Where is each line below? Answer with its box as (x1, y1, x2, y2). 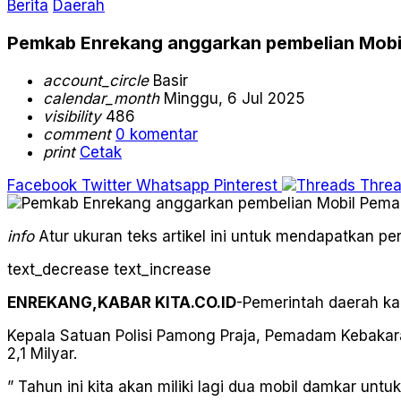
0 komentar (115, 124, 198, 143)
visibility (43, 107, 101, 125)
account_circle (43, 71, 149, 90)
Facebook (7, 175, 77, 194)
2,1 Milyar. (7, 344, 77, 363)
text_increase (114, 260, 211, 278)
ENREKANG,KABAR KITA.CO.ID (7, 293, 236, 311)
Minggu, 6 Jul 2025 (159, 89, 305, 107)
